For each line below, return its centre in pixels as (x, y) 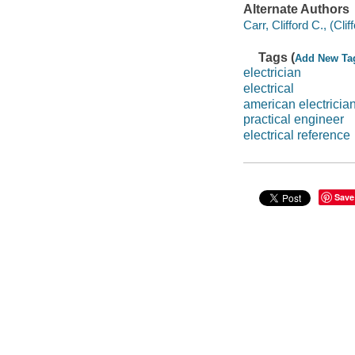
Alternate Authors (296, 10)
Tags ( (277, 57)
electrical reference (296, 135)
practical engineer (293, 120)
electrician (272, 73)
